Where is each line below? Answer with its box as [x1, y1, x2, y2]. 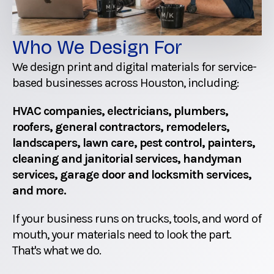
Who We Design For [12, 35, 182, 59]
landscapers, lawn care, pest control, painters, [12, 135, 255, 150]
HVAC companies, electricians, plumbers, [12, 103, 228, 118]
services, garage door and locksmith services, [12, 167, 251, 182]
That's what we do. [12, 243, 101, 257]
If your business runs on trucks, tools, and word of [12, 211, 261, 226]
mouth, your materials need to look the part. [12, 227, 231, 242]
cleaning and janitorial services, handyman [12, 151, 242, 166]
